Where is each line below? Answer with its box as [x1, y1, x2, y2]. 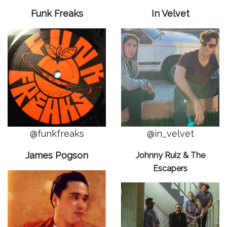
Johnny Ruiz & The [135, 150, 205, 160]
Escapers [153, 164, 187, 173]
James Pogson [25, 150, 88, 161]
